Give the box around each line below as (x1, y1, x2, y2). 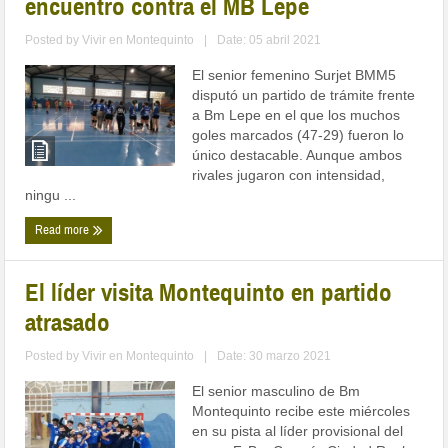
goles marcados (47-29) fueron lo (192, 127, 405, 144)
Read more (35, 222, 93, 239)
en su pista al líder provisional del (192, 423, 404, 440)
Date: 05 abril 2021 (217, 33, 322, 48)
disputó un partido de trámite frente (192, 87, 416, 104)
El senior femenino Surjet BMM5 (192, 67, 397, 84)
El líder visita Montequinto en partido (25, 277, 393, 309)
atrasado (25, 307, 111, 339)
